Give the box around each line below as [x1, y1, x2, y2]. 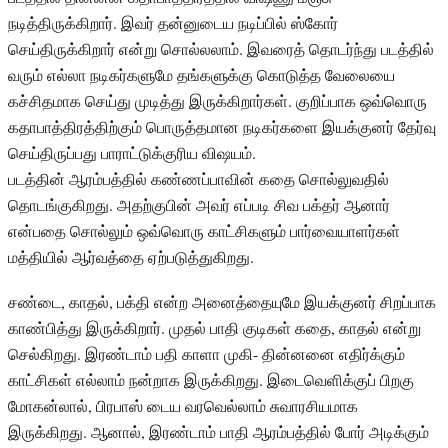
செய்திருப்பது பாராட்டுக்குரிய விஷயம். [8, 142, 256, 164]
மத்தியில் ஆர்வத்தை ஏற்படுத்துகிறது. [8, 246, 254, 268]
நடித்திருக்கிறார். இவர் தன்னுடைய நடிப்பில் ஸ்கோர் [8, 12, 338, 34]
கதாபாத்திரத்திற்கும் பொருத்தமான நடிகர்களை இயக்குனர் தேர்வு [8, 116, 436, 138]
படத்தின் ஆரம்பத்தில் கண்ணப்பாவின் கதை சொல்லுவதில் [8, 168, 389, 190]
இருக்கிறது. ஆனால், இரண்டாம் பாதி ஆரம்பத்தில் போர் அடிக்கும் [8, 420, 429, 442]
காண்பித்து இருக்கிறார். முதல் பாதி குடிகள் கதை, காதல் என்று [8, 316, 421, 338]
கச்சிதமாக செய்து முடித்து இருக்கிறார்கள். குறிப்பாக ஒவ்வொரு [8, 90, 427, 112]
